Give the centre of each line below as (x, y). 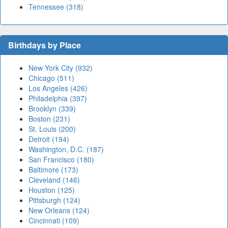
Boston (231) (49, 119)
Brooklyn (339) (52, 109)
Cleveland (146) (54, 180)
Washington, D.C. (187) (66, 149)
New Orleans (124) (59, 210)
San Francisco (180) (61, 160)
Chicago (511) (51, 78)
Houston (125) (52, 190)
